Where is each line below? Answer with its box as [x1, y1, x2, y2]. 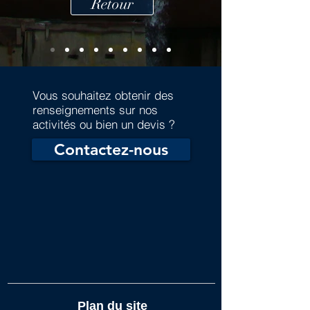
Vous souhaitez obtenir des [33, 88, 174, 102]
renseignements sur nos [33, 102, 158, 117]
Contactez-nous [54, 140, 168, 159]
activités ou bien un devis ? [33, 117, 175, 131]
